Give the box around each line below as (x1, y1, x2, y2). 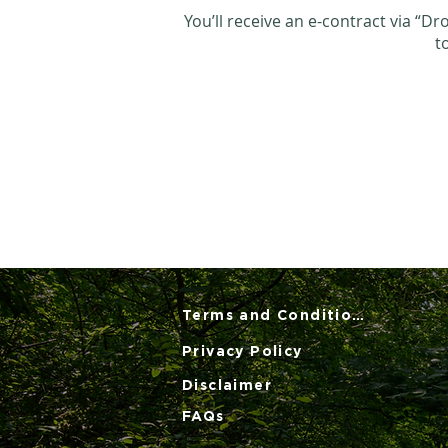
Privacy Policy (182, 343, 303, 358)
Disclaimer (182, 377, 272, 392)
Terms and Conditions (352, 307, 365, 322)
